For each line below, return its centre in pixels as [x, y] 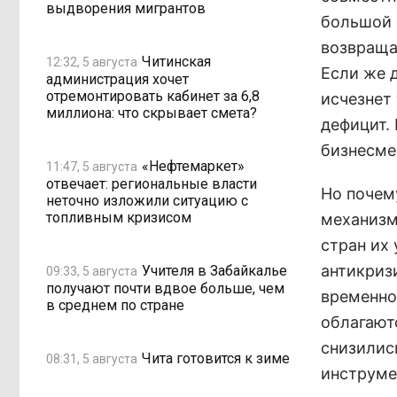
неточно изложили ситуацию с [147, 201]
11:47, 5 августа [92, 166]
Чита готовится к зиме [216, 358]
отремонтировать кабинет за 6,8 [153, 96]
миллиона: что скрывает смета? [152, 113]
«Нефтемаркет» [193, 166]
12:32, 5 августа [92, 62]
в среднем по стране [115, 305]
